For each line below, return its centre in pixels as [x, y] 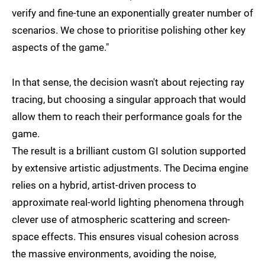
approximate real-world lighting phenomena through [128, 202]
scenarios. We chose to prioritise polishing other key [129, 30]
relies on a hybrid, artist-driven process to [104, 185]
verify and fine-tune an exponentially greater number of [132, 13]
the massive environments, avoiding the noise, [114, 253]
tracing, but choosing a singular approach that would [129, 99]
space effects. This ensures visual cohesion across [125, 236]
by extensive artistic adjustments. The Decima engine [130, 168]
